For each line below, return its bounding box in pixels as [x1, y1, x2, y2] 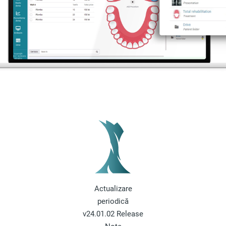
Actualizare [94, 184, 132, 194]
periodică [97, 197, 129, 206]
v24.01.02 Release [83, 209, 143, 219]
